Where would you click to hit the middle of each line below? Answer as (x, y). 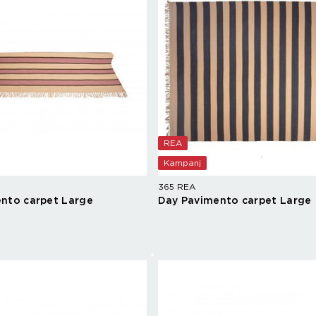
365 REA (176, 187)
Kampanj (182, 163)
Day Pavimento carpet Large (235, 201)
